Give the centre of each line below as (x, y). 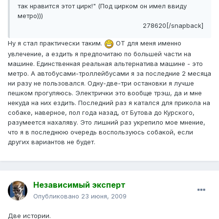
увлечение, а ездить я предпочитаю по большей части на (99, 54)
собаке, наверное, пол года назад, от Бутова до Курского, (101, 112)
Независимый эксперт (79, 185)
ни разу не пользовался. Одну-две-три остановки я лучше (101, 83)
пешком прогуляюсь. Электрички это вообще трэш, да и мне (105, 93)
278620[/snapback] (173, 26)
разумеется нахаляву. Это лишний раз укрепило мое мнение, (107, 122)
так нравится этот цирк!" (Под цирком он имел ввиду (102, 6)
